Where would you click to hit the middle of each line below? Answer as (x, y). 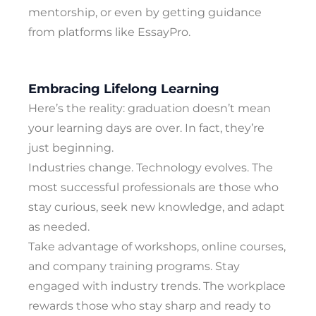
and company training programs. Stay (134, 266)
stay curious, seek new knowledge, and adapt (157, 207)
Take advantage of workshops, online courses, (157, 246)
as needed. (59, 226)
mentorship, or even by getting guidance (145, 12)
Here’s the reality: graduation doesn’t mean (150, 108)
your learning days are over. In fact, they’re (146, 128)
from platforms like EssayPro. (111, 32)
